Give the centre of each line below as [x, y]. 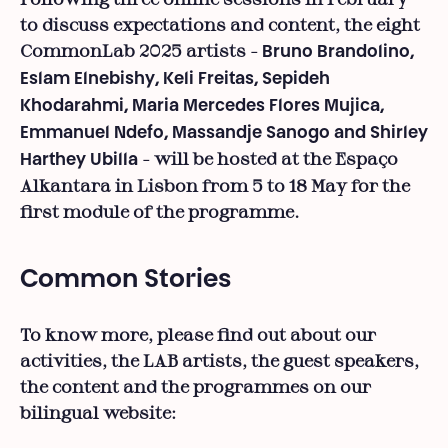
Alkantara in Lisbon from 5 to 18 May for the [215, 186]
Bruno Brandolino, [338, 52]
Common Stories [126, 281]
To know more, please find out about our [198, 335]
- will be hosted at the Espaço [268, 159]
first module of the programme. [160, 212]
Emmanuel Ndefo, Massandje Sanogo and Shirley [224, 133]
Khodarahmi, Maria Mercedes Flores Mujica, [202, 106]
